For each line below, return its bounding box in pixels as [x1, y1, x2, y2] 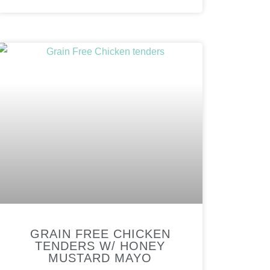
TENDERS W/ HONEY [35, 239, 165, 253]
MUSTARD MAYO [48, 251, 152, 265]
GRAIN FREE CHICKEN [30, 227, 171, 240]
